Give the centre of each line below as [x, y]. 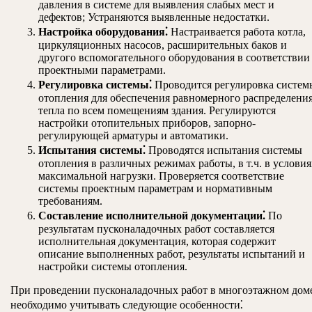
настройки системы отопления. [113, 267]
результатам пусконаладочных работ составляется [156, 229]
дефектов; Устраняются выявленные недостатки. [154, 17]
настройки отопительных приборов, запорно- [147, 123]
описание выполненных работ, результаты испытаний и [172, 254]
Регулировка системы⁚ [95, 85]
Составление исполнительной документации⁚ [152, 216]
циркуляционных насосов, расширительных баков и [163, 45]
